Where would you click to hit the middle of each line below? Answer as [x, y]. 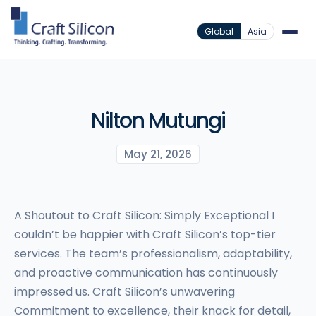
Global [219, 31]
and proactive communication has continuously [146, 273]
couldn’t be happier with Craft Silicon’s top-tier [145, 235]
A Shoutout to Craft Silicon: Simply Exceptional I [144, 215]
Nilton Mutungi [158, 121]
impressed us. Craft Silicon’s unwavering [124, 292]
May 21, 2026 [158, 154]
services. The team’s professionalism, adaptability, [153, 254]
